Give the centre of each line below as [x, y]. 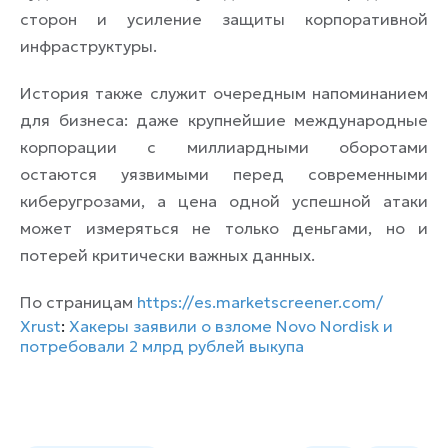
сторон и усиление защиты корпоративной [224, 18]
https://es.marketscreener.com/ [260, 301]
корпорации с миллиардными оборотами [224, 146]
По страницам [78, 301]
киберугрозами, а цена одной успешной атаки [224, 200]
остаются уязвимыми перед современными [224, 173]
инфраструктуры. [88, 45]
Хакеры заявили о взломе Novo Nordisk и [231, 325]
